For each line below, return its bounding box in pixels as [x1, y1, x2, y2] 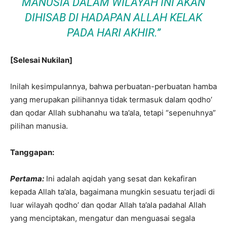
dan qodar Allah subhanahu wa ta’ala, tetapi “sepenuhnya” [10, 108, 216, 118]
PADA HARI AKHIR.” [66, 26, 161, 39]
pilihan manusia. [10, 121, 68, 131]
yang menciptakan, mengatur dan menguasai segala [10, 213, 195, 223]
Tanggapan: [10, 147, 54, 157]
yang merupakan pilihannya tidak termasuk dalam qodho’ [10, 95, 212, 104]
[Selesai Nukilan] [10, 55, 72, 65]
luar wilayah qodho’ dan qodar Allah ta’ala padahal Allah [10, 200, 206, 210]
